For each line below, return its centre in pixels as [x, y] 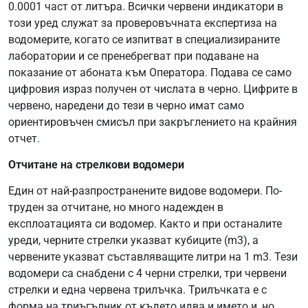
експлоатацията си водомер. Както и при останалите [145, 224]
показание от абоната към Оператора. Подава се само [150, 72]
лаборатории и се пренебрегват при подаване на [134, 56]
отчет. [24, 138]
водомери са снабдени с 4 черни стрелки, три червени [147, 274]
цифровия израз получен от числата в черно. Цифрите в [153, 89]
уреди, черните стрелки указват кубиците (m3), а [133, 241]
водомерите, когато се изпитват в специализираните [144, 39]
